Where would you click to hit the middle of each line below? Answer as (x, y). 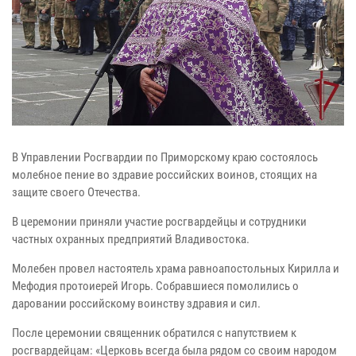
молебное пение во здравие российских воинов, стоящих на (164, 174)
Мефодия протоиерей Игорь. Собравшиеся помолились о (155, 286)
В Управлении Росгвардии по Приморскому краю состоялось (165, 157)
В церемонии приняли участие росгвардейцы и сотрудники (159, 221)
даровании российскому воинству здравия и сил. (136, 303)
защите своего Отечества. (76, 192)
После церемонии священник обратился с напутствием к (154, 333)
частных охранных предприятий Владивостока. (131, 239)
